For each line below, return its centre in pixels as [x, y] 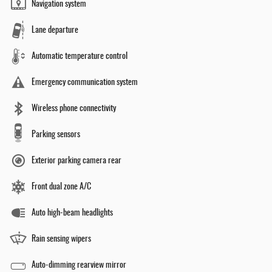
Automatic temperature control [80, 56]
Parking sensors [56, 134]
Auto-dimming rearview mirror [79, 265]
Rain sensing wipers [61, 239]
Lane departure [55, 30]
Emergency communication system [85, 82]
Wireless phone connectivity [74, 108]
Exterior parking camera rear [76, 161]
